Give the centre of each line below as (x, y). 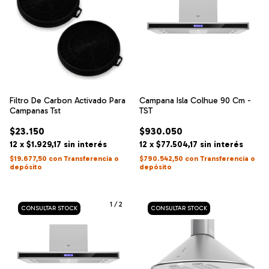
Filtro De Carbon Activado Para (68, 101)
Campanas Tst (35, 111)
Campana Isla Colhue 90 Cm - (195, 101)
